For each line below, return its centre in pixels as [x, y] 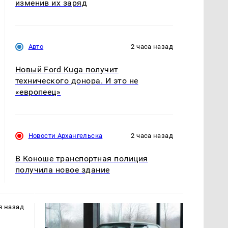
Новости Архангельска [65, 136]
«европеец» [38, 92]
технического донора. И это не [77, 81]
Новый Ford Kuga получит [67, 70]
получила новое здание [62, 170]
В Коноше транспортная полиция [81, 159]
